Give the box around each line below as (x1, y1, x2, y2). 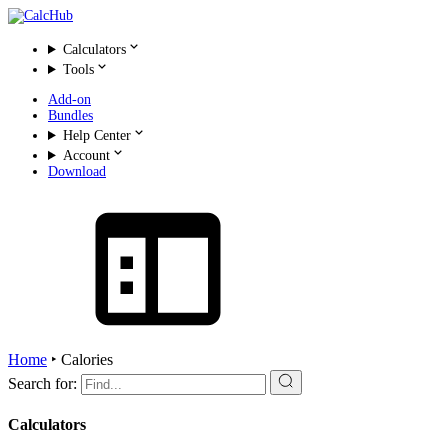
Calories (61, 351, 113, 368)
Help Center (62, 128, 131, 143)
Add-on (48, 92, 91, 107)
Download (48, 164, 106, 179)
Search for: (8, 375, 77, 392)
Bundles (48, 108, 93, 123)
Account (62, 148, 110, 163)
